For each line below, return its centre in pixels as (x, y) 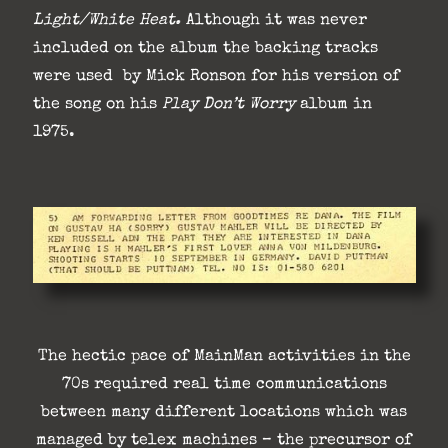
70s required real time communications (224, 385)
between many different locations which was (224, 413)
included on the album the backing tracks (205, 48)
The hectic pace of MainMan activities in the (224, 357)
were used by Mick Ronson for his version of (216, 76)
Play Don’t (202, 104)
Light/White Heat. (106, 20)
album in (333, 104)
